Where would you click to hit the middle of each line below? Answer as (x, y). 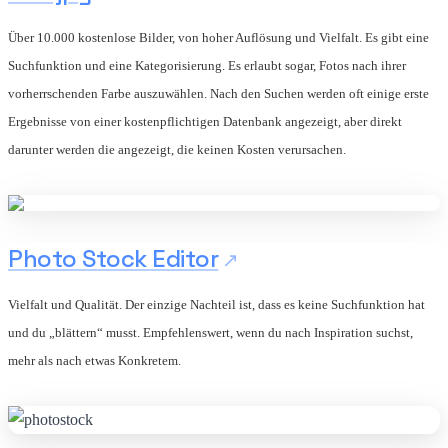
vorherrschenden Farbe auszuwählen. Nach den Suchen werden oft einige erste (218, 93)
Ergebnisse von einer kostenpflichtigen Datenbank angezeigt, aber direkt (205, 121)
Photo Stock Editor (113, 258)
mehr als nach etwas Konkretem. (94, 360)
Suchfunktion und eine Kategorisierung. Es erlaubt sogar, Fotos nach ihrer (207, 65)
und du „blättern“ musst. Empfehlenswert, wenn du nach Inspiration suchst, (210, 332)
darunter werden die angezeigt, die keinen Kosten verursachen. (177, 149)
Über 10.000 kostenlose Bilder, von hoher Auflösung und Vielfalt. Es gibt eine (218, 37)
